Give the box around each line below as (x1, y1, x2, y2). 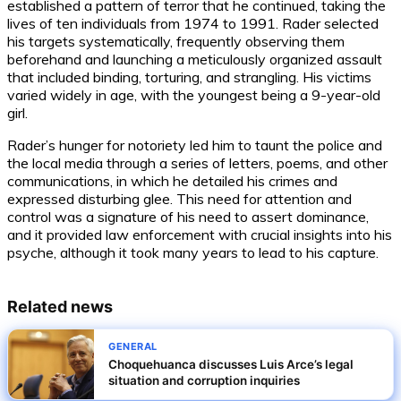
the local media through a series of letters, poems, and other (7, 154, 388, 173)
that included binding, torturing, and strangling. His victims (7, 68, 371, 87)
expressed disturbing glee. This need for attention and (7, 190, 352, 209)
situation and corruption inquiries (108, 373, 300, 388)
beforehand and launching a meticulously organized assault (7, 50, 382, 69)
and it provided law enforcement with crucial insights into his (7, 226, 392, 244)
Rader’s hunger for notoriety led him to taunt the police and (7, 136, 382, 155)
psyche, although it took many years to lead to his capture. (7, 243, 379, 262)
